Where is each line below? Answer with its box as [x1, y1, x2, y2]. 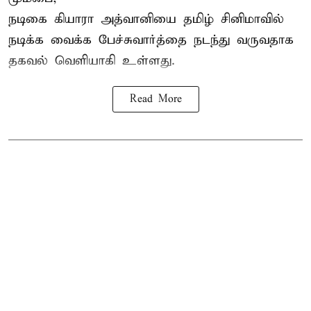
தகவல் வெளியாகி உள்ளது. [8, 53, 175, 69]
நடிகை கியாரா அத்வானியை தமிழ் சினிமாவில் [8, 11, 284, 28]
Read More [129, 93, 182, 106]
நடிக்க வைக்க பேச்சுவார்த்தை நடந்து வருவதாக [8, 32, 294, 49]
